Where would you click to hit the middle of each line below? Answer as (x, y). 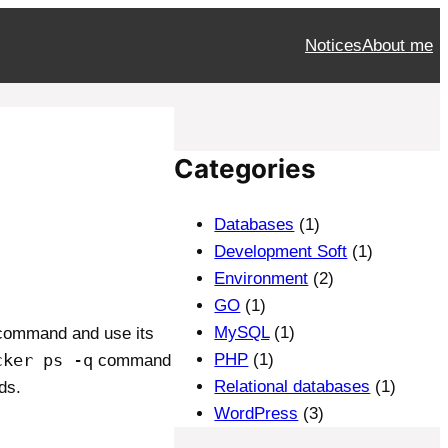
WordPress (256, 414)
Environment (261, 279)
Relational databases (292, 387)
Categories (245, 169)
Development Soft (281, 252)
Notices (333, 46)
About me (397, 46)
